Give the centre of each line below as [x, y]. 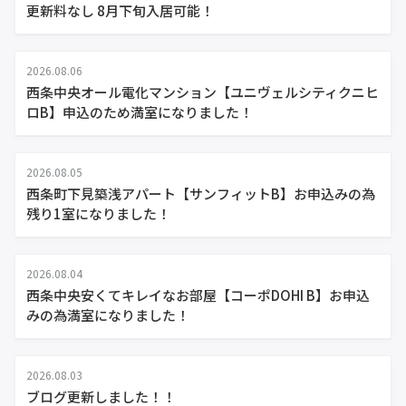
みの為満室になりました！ [108, 315]
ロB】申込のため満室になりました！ [140, 112]
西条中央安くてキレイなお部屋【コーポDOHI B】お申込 [198, 295]
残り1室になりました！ [98, 213]
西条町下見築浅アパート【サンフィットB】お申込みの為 [201, 193]
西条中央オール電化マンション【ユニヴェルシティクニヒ [203, 92]
